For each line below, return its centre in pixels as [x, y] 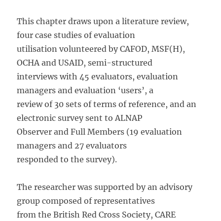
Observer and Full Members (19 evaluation [100, 132]
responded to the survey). [67, 159]
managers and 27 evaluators [72, 146]
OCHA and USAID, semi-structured [85, 63]
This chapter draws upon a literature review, [103, 21]
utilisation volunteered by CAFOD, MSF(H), [101, 49]
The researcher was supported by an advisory [105, 187]
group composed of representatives [86, 201]
